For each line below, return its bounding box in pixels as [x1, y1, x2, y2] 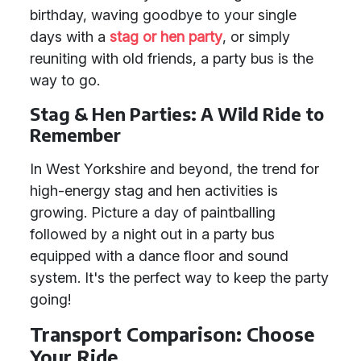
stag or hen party [110, 28, 222, 45]
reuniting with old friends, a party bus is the [30, 50, 313, 67]
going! [30, 291, 71, 308]
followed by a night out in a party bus [30, 226, 275, 243]
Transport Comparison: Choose [30, 322, 314, 346]
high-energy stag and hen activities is [30, 182, 278, 199]
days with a [30, 28, 110, 45]
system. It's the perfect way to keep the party [30, 269, 329, 286]
